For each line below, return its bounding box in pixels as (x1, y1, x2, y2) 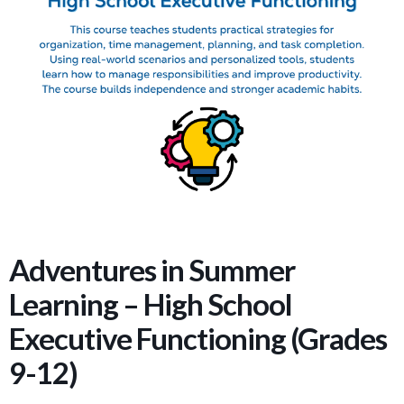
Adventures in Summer (9, 252, 295, 288)
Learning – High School (9, 286, 292, 322)
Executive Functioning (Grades (9, 320, 387, 356)
